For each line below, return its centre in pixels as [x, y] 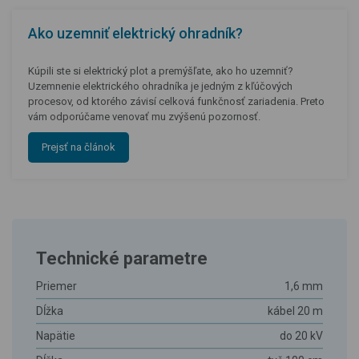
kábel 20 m [295, 311]
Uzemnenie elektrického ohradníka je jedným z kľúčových [160, 86]
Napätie [56, 336]
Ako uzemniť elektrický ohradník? [135, 33]
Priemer [56, 286]
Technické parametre [122, 258]
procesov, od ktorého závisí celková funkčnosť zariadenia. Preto [176, 101]
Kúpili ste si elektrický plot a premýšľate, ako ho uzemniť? [161, 71]
